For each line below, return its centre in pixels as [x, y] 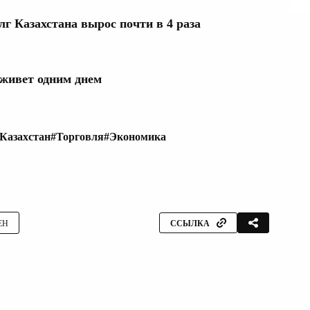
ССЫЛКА [190, 224]
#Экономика [135, 137]
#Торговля [77, 137]
